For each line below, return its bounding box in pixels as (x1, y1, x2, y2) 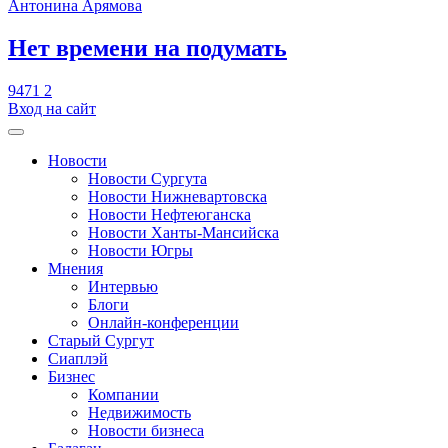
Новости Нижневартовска (88, 187, 267, 205)
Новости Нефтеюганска (88, 205, 251, 223)
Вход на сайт (8, 99, 96, 117)
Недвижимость (88, 403, 191, 421)
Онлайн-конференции (88, 313, 239, 331)
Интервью (88, 277, 158, 295)
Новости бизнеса (88, 421, 204, 439)
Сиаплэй (48, 349, 108, 367)
